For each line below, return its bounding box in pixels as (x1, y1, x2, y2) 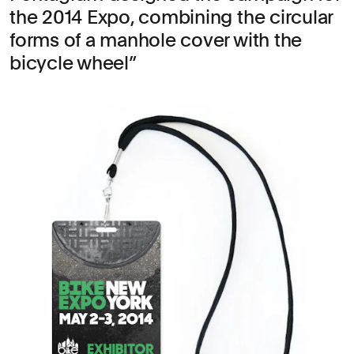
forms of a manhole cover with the (9, 28, 303, 51)
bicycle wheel (9, 51, 129, 74)
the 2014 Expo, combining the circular (9, 5, 333, 28)
